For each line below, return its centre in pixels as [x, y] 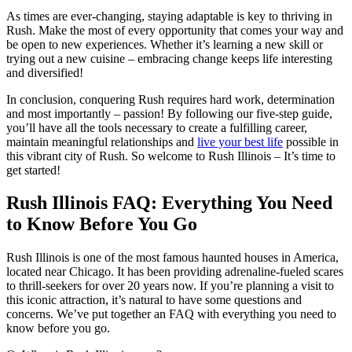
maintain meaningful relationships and [102, 141]
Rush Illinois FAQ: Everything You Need [169, 203]
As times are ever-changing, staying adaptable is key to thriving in [169, 16]
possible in [311, 141]
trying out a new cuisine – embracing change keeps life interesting [169, 58]
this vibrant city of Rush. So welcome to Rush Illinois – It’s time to [171, 156]
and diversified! [45, 72]
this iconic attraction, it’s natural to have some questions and [154, 300]
